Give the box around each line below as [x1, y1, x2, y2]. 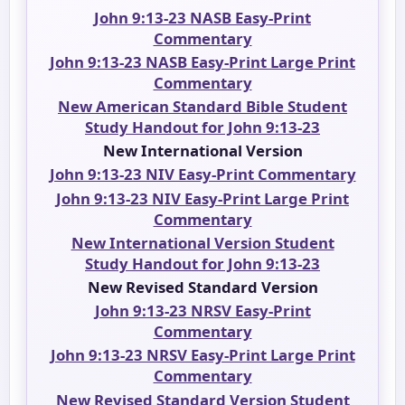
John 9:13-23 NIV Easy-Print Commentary [49, 164, 356, 185]
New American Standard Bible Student [58, 96, 347, 118]
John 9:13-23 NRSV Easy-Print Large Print [50, 344, 355, 366]
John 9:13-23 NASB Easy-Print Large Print [50, 51, 355, 72]
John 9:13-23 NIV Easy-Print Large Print [56, 187, 349, 209]
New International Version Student [71, 231, 334, 253]
